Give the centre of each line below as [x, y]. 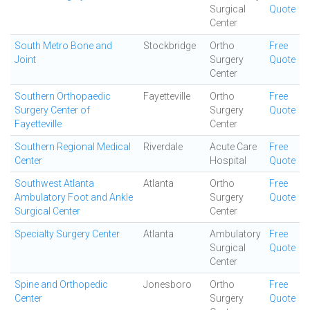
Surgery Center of [52, 110]
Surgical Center [47, 211]
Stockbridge [170, 46]
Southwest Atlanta [54, 183]
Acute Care [233, 147]
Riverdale [163, 147]
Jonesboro [167, 284]
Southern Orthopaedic [63, 96]
